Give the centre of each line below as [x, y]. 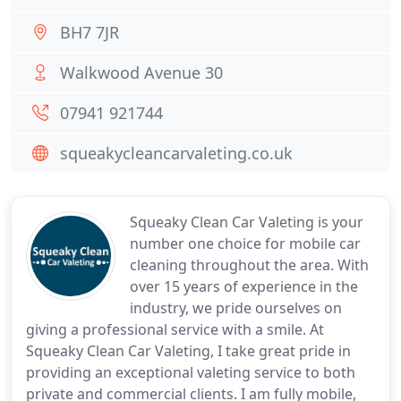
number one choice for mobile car [245, 243]
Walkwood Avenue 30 [141, 73]
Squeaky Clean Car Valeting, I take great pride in [188, 351]
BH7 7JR [90, 32]
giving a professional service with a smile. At [175, 329]
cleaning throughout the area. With [249, 265]
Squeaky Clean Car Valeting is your [247, 222]
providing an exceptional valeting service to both [191, 372]
